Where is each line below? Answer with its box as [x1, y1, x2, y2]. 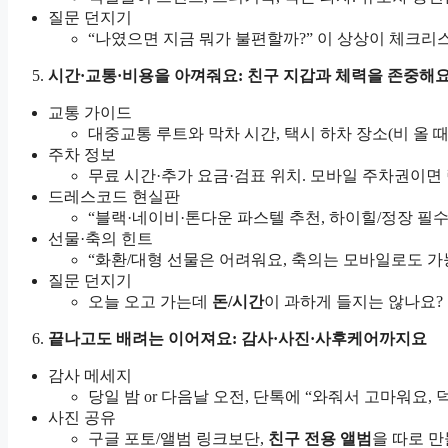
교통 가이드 [48, 104, 132, 122]
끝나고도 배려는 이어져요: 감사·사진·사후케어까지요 [48, 330, 427, 348]
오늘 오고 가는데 [88, 293, 212, 311]
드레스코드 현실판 [48, 188, 180, 206]
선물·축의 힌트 [48, 230, 153, 248]
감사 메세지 [48, 367, 132, 385]
